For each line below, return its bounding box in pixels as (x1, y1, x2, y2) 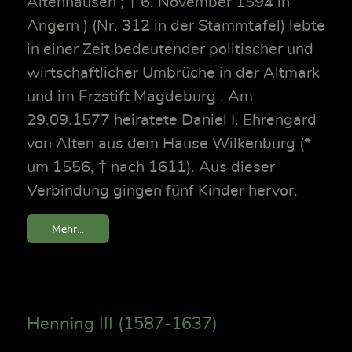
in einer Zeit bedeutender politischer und (27, 42, 313, 58)
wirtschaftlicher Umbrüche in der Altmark (27, 65, 320, 82)
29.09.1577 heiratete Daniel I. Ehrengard (27, 112, 317, 129)
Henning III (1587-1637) (27, 314, 218, 332)
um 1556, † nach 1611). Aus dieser (27, 159, 275, 176)
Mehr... (52, 222, 84, 235)
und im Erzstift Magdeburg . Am (27, 89, 253, 105)
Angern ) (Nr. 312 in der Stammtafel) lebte (27, 18, 325, 35)
